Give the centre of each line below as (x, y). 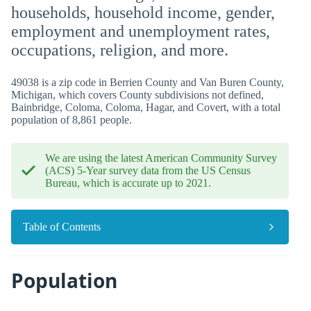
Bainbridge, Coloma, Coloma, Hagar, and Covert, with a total (146, 107)
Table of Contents (62, 227)
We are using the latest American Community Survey (161, 158)
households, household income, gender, (143, 12)
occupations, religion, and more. (120, 50)
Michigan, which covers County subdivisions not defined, (137, 95)
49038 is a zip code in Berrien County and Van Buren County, (148, 82)
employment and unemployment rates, (141, 31)
